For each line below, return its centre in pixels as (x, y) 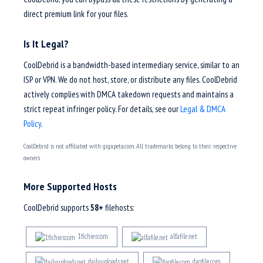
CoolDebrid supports (57, 208)
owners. (32, 158)
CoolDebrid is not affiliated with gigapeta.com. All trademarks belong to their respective (130, 146)
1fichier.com (93, 237)
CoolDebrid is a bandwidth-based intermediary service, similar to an (131, 65)
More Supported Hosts (70, 186)
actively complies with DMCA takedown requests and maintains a (129, 94)
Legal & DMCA (203, 109)
